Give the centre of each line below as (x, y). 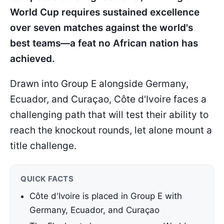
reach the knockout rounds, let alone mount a (111, 130)
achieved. (32, 59)
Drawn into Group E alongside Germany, (99, 84)
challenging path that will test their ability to (109, 115)
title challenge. (43, 146)
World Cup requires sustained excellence (105, 12)
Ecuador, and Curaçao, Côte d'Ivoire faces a (108, 99)
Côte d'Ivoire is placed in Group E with (106, 196)
